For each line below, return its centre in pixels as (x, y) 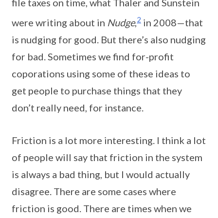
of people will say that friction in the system (107, 157)
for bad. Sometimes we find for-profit (93, 56)
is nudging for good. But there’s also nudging (109, 39)
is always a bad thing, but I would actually (101, 174)
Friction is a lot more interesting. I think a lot (109, 140)
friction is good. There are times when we (102, 208)
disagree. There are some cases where (94, 191)
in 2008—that (172, 22)
